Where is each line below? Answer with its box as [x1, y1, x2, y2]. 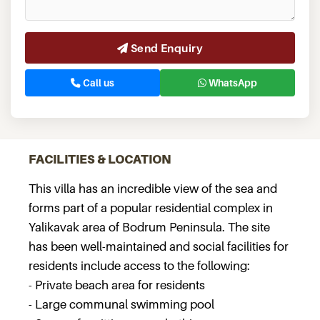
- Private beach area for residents [29, 278, 205, 292]
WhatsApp [206, 77, 257, 89]
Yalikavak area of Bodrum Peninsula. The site [29, 220, 270, 234]
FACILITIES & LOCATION [29, 152, 171, 166]
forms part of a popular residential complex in [29, 201, 273, 215]
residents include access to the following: [29, 259, 250, 273]
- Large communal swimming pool [29, 297, 214, 311]
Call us [81, 77, 114, 89]
